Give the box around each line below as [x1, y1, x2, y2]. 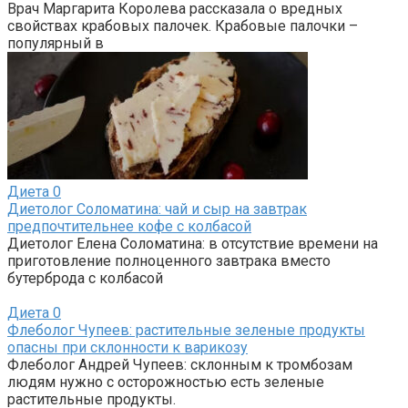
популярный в [7, 34, 104, 52]
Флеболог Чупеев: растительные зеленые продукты [7, 321, 365, 339]
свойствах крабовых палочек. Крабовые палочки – [7, 16, 358, 35]
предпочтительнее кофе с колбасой [7, 217, 251, 235]
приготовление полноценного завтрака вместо [7, 251, 331, 270]
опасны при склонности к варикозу [7, 338, 248, 356]
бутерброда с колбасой [7, 269, 163, 287]
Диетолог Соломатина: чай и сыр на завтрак [7, 199, 307, 218]
